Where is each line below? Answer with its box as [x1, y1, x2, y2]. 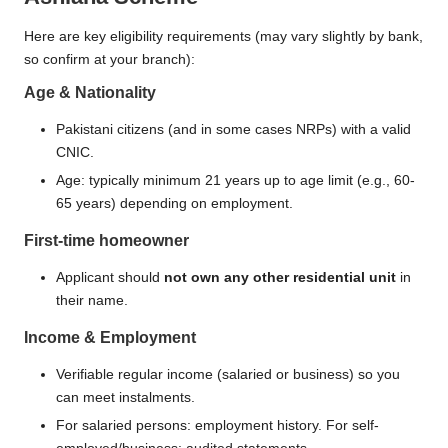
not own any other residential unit [164, 269, 396, 285]
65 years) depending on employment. [56, 195, 293, 211]
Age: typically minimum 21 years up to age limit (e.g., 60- [56, 172, 415, 188]
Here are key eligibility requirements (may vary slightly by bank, [24, 28, 423, 44]
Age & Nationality [24, 83, 156, 101]
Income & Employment [24, 328, 196, 346]
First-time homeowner [24, 231, 189, 249]
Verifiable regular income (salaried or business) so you [56, 366, 400, 382]
